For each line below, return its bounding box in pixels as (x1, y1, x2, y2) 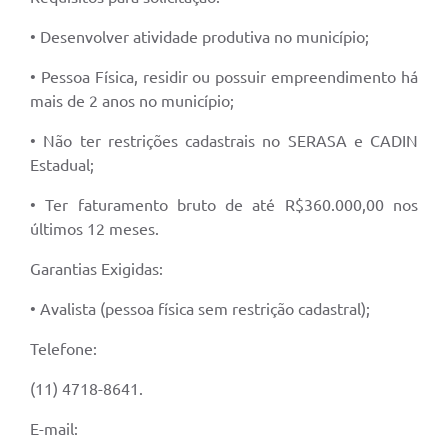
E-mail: (30, 419, 78, 438)
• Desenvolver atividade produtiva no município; (30, 27, 369, 46)
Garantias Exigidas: (30, 259, 163, 278)
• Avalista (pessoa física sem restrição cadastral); (30, 299, 370, 318)
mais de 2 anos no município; (30, 91, 234, 110)
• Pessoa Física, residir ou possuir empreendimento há (30, 67, 418, 86)
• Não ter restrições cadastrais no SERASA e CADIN (30, 131, 418, 150)
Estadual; (30, 155, 94, 174)
